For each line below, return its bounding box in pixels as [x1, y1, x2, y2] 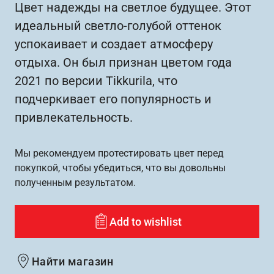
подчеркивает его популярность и [15, 92, 212, 107]
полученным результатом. [15, 177, 136, 189]
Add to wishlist [109, 215, 182, 228]
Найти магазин [32, 254, 114, 268]
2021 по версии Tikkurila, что [15, 73, 177, 89]
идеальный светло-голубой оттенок [15, 18, 221, 34]
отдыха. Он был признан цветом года [15, 55, 232, 70]
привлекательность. [15, 110, 133, 125]
